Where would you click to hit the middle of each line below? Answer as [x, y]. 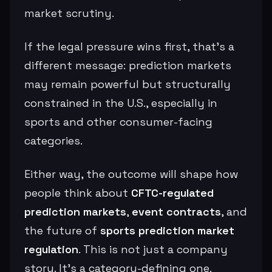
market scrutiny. [69, 13]
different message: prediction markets [128, 65]
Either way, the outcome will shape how [131, 174]
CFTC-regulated [172, 192]
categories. [53, 140]
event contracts [176, 211]
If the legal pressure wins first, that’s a [129, 46]
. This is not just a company [153, 249]
